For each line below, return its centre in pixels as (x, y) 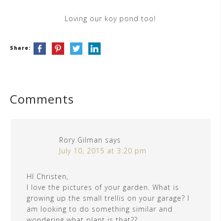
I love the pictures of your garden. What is (103, 187)
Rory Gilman (81, 140)
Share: (20, 48)
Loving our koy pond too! (110, 19)
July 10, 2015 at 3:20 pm (103, 151)
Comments (42, 99)
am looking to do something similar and (100, 209)
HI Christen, (48, 177)
